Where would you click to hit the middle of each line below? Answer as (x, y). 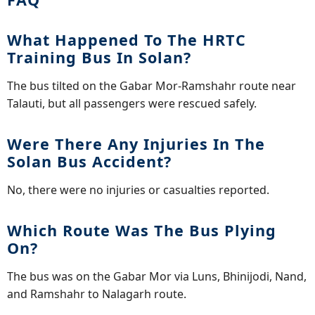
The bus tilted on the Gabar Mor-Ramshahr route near (152, 85)
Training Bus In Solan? (99, 57)
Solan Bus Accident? (89, 161)
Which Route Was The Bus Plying (142, 230)
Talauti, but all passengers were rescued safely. (132, 103)
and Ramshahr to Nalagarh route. (97, 294)
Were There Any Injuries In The (136, 143)
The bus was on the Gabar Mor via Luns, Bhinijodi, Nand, (157, 276)
